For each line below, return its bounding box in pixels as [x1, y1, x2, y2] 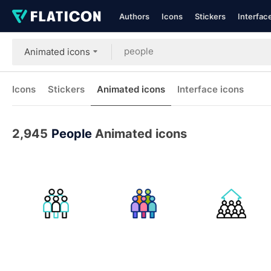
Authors [119, 11, 149, 21]
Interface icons [177, 83, 244, 95]
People [51, 126, 92, 141]
